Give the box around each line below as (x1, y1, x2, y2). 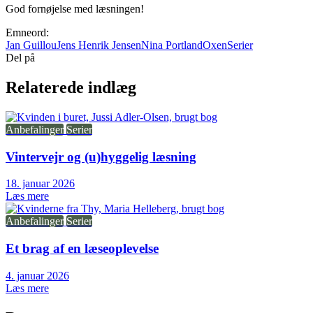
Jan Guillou (6, 39, 57, 52)
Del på (6, 52, 35, 64)
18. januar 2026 (6, 177, 75, 190)
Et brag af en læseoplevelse (6, 241, 159, 256)
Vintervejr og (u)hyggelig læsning (6, 149, 196, 164)
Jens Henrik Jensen (57, 39, 141, 52)
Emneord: (6, 27, 49, 39)
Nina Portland (141, 39, 203, 52)
